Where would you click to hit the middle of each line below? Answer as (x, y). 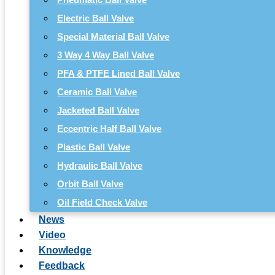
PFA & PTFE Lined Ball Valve (118, 73)
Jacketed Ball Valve (98, 110)
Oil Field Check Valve (102, 202)
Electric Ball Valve (95, 18)
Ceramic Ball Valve (97, 91)
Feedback (62, 265)
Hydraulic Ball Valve (100, 165)
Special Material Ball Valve (113, 36)
